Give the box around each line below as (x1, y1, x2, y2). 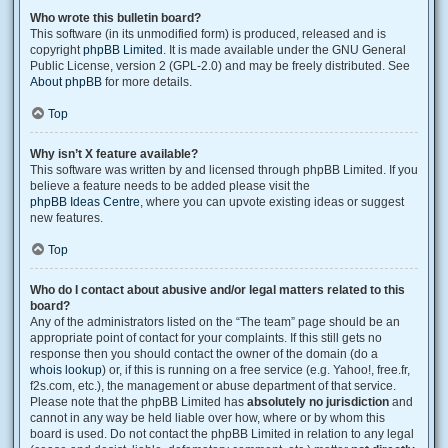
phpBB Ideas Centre (30, 195, 140, 209)
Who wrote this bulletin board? (30, 11, 201, 25)
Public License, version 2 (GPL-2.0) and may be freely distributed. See (30, 59, 410, 73)
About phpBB (30, 75, 102, 89)
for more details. (102, 75, 192, 89)
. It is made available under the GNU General (163, 43, 406, 57)
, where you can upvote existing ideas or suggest (140, 195, 404, 209)
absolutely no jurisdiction (247, 395, 389, 409)
